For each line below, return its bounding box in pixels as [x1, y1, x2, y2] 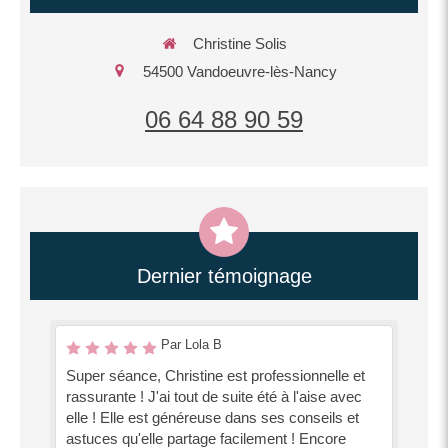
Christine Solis [192, 35, 287, 52]
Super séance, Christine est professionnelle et [66, 367, 365, 384]
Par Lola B [161, 337, 222, 352]
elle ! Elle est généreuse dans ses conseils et [66, 409, 359, 426]
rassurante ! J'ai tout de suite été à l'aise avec [66, 388, 362, 405]
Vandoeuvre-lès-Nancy [186, 62, 337, 80]
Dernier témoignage [136, 265, 312, 287]
